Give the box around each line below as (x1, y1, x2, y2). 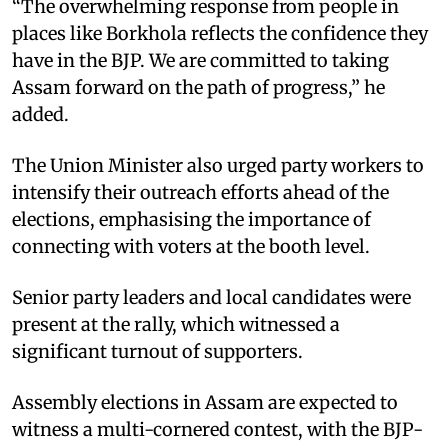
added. (12, 102, 69, 126)
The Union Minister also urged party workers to (12, 153, 424, 177)
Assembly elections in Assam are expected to (12, 390, 398, 414)
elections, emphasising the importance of (12, 207, 371, 231)
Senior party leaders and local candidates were (12, 285, 411, 309)
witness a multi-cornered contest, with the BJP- (12, 417, 423, 441)
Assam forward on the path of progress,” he (12, 75, 385, 99)
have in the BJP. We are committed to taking (12, 48, 389, 72)
